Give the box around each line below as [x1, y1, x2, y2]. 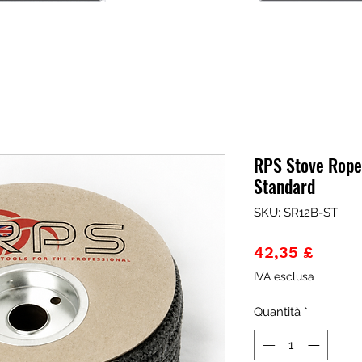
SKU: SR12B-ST [254, 204, 338, 220]
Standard [254, 172, 315, 199]
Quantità [254, 304, 301, 319]
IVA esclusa [254, 269, 314, 283]
